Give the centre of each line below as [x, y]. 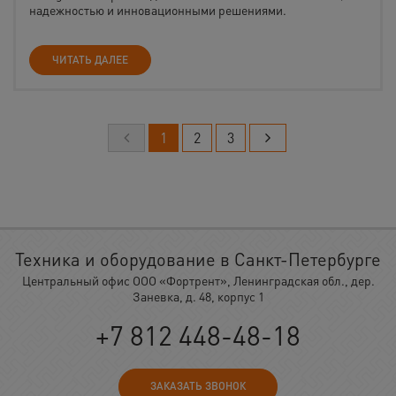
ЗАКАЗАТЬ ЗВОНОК [198, 386]
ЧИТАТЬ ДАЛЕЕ [90, 60]
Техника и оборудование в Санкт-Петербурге [198, 259]
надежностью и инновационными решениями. [158, 10]
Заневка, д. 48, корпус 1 [198, 296]
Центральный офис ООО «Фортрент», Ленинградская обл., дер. [198, 280]
